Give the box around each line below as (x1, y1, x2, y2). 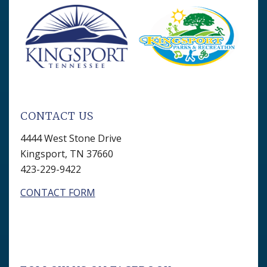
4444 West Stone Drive (20, 131, 122, 145)
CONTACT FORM (20, 186, 95, 200)
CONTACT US (20, 110, 94, 123)
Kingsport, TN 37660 (20, 147, 113, 160)
